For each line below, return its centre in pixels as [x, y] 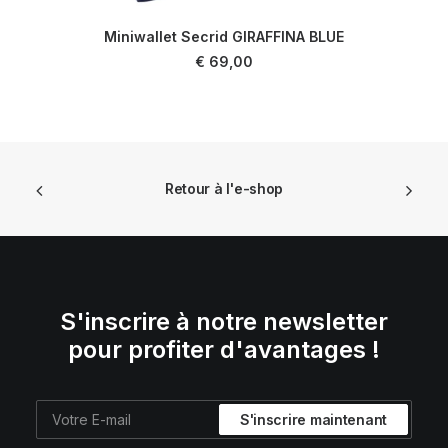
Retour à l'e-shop [224, 189]
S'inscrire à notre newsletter [224, 321]
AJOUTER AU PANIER [224, 51]
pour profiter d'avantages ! [224, 349]
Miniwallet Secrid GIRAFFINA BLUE [224, 36]
